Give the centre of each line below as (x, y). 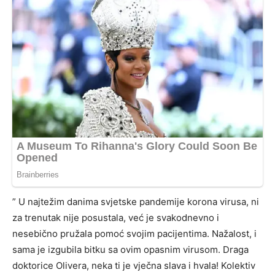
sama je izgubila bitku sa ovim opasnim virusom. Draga (130, 249)
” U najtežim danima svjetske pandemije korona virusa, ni (136, 201)
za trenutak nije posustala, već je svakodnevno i (116, 217)
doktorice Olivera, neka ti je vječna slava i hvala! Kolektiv (134, 265)
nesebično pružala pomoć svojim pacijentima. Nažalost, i (134, 233)
